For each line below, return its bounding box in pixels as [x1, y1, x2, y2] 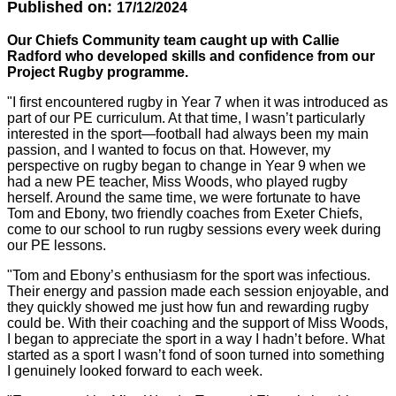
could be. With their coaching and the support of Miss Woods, [7, 316, 388, 331]
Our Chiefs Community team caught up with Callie [7, 33, 339, 48]
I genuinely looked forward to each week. [7, 363, 263, 378]
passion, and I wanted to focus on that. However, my [7, 142, 331, 157]
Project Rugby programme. [7, 65, 188, 80]
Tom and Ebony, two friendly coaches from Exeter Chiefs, [7, 206, 362, 221]
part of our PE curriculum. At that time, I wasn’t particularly [7, 110, 365, 126]
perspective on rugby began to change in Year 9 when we [7, 158, 366, 173]
